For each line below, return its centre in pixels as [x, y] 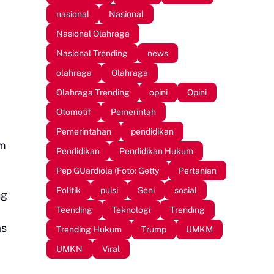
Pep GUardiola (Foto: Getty [108, 170]
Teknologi [131, 209]
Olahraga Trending [93, 92]
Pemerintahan [84, 131]
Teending [74, 209]
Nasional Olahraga [93, 33]
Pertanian [198, 170]
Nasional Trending [92, 53]
